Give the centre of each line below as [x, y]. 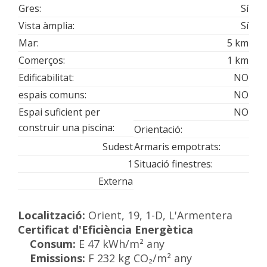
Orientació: [158, 129]
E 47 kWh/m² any [122, 243]
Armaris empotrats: [177, 146]
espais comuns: [52, 94]
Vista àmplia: [46, 25]
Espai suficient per [59, 112]
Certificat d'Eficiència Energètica [105, 229]
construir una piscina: [66, 127]
